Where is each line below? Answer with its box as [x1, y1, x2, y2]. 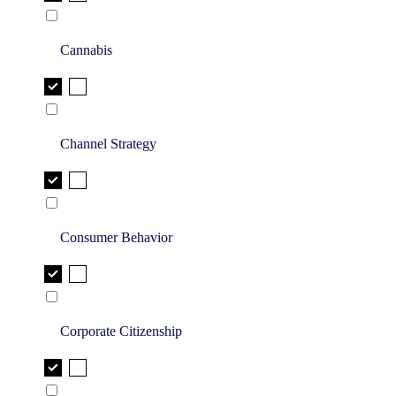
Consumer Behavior [60, 230, 172, 246]
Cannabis [60, 42, 112, 58]
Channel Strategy [60, 136, 156, 152]
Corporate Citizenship [60, 324, 182, 339]
